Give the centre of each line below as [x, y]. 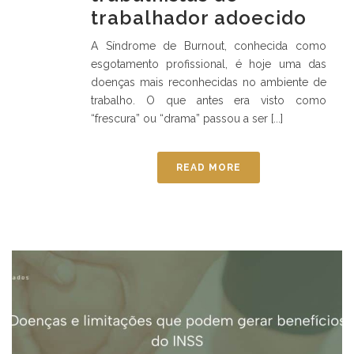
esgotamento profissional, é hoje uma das [209, 64]
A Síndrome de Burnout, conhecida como [209, 46]
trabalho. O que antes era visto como [209, 101]
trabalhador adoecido [199, 18]
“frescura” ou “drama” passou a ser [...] [187, 119]
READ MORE [209, 168]
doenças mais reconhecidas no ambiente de [209, 83]
